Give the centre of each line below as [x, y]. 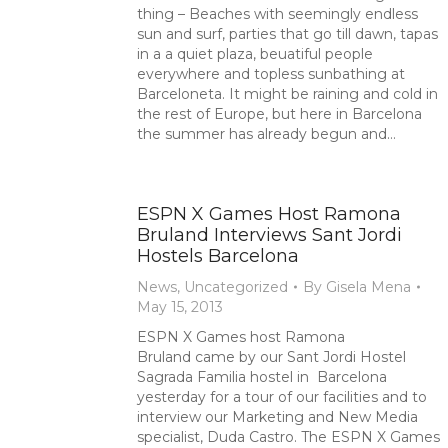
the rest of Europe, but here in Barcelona [279, 114]
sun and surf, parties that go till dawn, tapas [287, 34]
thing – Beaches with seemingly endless [277, 14]
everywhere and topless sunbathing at [271, 74]
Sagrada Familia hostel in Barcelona [262, 377]
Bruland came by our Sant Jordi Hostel [271, 357]
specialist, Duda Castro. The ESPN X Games [288, 437]
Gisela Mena [368, 287]
